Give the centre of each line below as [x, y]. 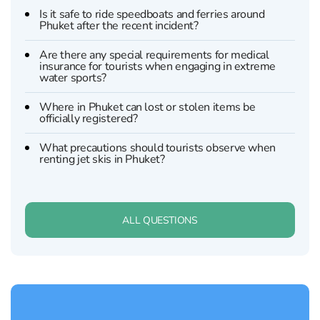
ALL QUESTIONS [160, 220]
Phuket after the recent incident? [119, 26]
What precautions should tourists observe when [157, 148]
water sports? [73, 78]
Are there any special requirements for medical [154, 55]
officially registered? [89, 119]
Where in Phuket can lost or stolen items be [147, 107]
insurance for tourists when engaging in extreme [158, 67]
